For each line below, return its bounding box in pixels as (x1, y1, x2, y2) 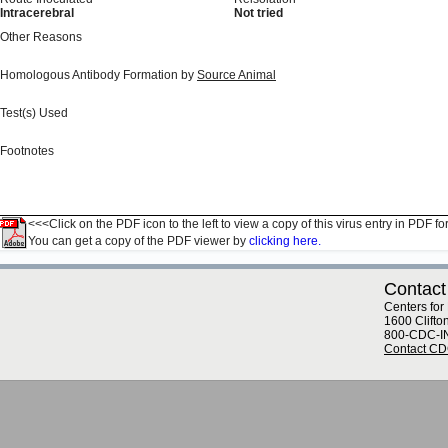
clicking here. (249, 234, 321, 248)
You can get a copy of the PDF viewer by (28, 234, 249, 248)
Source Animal (197, 68, 276, 82)
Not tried (234, 6, 283, 20)
